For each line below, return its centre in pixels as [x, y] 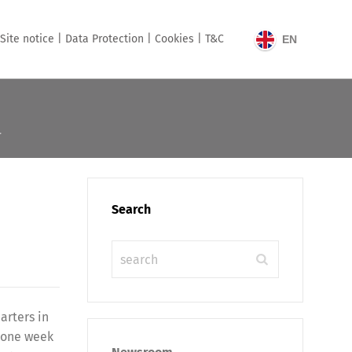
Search [131, 209]
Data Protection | [108, 39]
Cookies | [178, 39]
